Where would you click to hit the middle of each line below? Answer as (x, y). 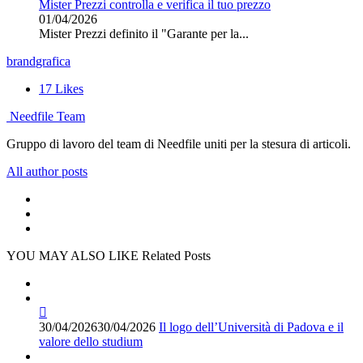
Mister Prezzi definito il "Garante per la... (144, 34)
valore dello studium (91, 342)
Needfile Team (47, 117)
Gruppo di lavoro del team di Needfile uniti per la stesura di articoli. (179, 144)
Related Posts (176, 256)
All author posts (47, 172)
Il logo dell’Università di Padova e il (251, 327)
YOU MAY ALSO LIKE (73, 256)
